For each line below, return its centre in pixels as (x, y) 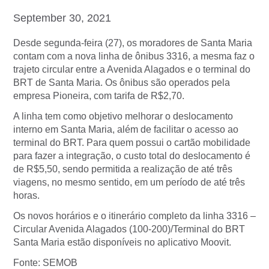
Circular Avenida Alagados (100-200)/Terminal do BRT (129, 229)
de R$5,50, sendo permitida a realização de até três (123, 169)
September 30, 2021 (62, 18)
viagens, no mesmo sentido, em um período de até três (129, 183)
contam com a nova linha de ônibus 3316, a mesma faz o (134, 56)
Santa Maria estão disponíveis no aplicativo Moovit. (122, 243)
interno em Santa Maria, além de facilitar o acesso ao (126, 130)
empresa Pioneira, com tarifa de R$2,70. (99, 96)
